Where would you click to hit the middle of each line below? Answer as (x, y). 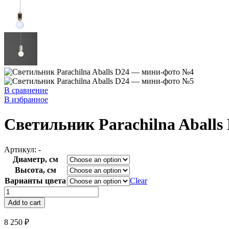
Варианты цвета (35, 180)
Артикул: (21, 149)
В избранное (26, 99)
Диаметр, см (35, 159)
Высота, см (35, 170)
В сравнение (26, 90)
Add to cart (25, 202)
